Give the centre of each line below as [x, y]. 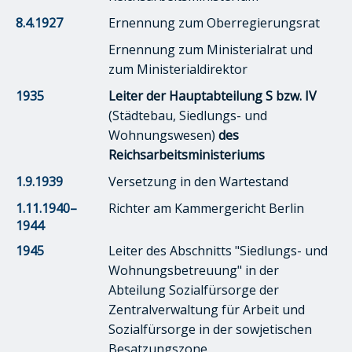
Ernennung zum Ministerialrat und [211, 49]
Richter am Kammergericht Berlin [206, 208]
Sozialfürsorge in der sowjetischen [210, 329]
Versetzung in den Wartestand [198, 181]
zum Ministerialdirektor [178, 69]
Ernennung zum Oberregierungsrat [214, 22]
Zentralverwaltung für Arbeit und [207, 309]
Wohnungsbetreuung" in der [194, 270]
